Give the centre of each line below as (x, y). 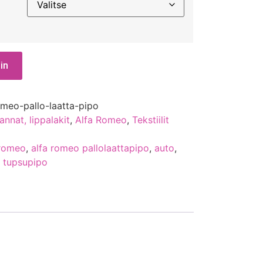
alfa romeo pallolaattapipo (90, 148)
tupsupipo (26, 162)
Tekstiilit (151, 119)
